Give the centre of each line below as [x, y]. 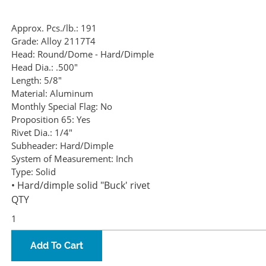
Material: [29, 94]
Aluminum [72, 94]
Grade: [25, 41]
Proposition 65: [43, 120]
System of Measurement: [62, 159]
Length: [26, 80]
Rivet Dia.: [32, 133]
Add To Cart [57, 246]
